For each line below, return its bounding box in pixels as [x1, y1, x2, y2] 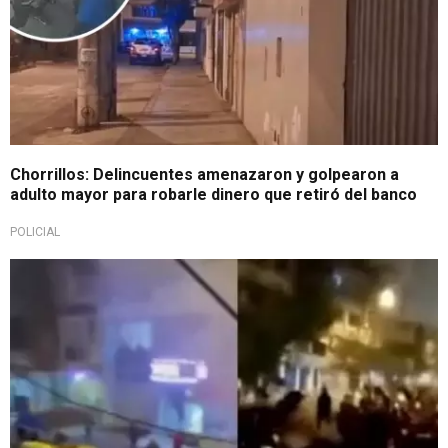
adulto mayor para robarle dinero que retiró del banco [10, 185, 417, 205]
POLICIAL [10, 225, 60, 240]
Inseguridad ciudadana [30, 267, 157, 282]
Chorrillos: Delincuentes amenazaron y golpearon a [10, 165, 399, 185]
